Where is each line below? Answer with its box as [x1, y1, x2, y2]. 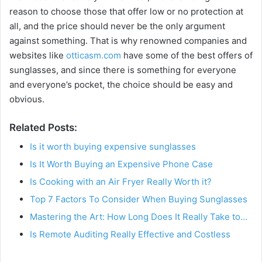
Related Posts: [9, 121, 77, 133]
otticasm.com [66, 49, 121, 61]
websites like [9, 49, 66, 61]
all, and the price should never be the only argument [9, 20, 225, 32]
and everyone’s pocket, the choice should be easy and [9, 78, 233, 90]
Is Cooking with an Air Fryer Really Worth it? [30, 176, 212, 188]
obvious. [9, 93, 44, 105]
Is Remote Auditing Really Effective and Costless [30, 229, 230, 240]
